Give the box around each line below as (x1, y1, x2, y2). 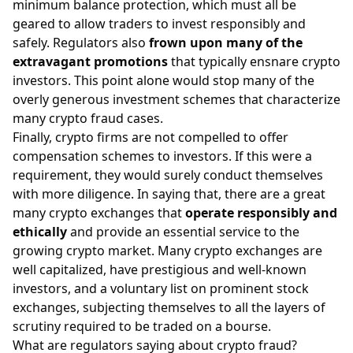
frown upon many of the (149, 33, 303, 51)
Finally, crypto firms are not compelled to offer (13, 128, 288, 146)
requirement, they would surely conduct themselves (13, 165, 323, 184)
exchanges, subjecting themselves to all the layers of (13, 298, 325, 316)
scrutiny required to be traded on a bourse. (13, 317, 274, 335)
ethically (13, 222, 67, 240)
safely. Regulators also (13, 33, 149, 51)
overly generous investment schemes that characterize (13, 90, 340, 108)
